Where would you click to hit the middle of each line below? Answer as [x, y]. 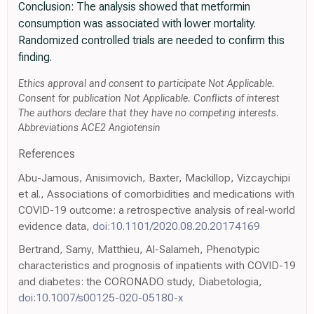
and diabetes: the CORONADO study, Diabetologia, [140, 282]
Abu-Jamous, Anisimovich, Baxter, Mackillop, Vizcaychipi [154, 178]
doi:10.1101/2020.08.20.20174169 [176, 226]
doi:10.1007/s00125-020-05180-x [101, 298]
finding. [35, 57]
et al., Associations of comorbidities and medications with [156, 194]
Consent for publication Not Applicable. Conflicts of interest [149, 99]
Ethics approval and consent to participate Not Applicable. [146, 84]
